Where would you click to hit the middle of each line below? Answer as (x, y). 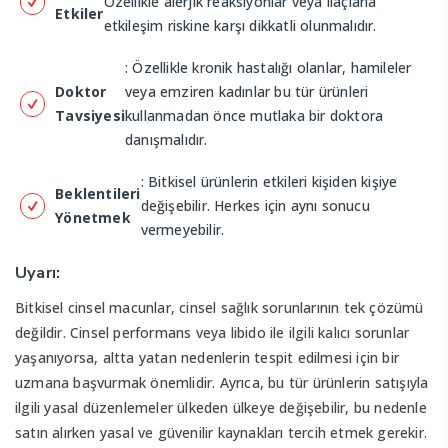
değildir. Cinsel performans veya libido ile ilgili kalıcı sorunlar (212, 332)
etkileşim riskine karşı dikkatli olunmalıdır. (240, 25)
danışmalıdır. (166, 139)
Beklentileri (98, 193)
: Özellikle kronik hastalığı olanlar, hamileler (268, 67)
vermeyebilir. (182, 229)
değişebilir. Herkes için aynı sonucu (255, 205)
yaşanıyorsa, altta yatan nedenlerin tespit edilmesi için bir (207, 357)
